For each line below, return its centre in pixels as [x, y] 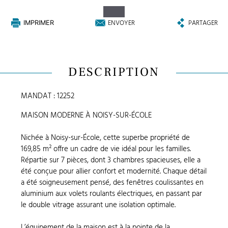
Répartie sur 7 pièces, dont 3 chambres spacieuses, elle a [111, 160]
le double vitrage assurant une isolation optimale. [98, 205]
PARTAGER [203, 23]
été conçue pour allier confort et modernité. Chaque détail [114, 171]
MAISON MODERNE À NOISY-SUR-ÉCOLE [87, 115]
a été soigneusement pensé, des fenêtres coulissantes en [112, 182]
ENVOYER [122, 23]
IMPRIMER [39, 23]
